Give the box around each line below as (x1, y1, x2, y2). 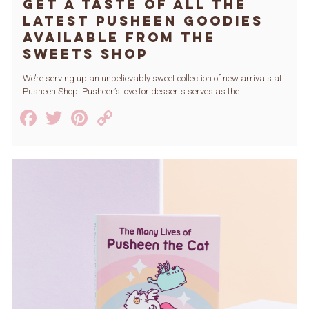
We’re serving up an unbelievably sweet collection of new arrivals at (22, 73, 282, 84)
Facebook (39, 105, 132, 132)
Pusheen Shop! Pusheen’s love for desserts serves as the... (22, 86, 246, 97)
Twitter (64, 105, 132, 132)
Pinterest (90, 105, 176, 132)
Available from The (22, 29, 216, 46)
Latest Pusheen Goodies (22, 12, 263, 30)
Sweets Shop (22, 46, 148, 63)
